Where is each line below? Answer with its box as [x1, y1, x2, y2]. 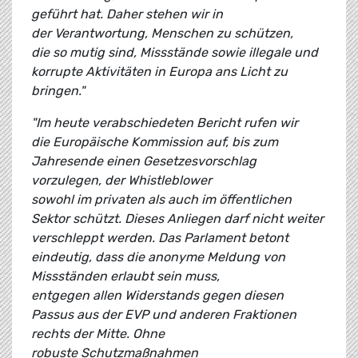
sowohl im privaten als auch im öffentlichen [31, 192, 292, 208]
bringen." [31, 83, 85, 99]
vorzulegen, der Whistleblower [31, 173, 212, 189]
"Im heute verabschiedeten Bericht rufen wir [31, 115, 298, 131]
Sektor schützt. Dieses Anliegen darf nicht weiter [31, 211, 324, 227]
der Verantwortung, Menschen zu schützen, [31, 26, 293, 42]
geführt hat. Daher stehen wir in [31, 6, 223, 22]
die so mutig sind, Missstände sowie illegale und [31, 45, 318, 61]
